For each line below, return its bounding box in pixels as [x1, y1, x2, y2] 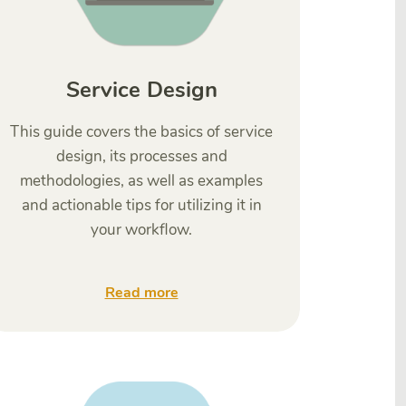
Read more [104, 283, 179, 303]
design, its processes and [55, 146, 227, 167]
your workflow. [91, 219, 192, 240]
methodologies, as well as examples [20, 170, 263, 191]
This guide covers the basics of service [10, 121, 273, 142]
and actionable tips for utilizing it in [21, 195, 262, 216]
